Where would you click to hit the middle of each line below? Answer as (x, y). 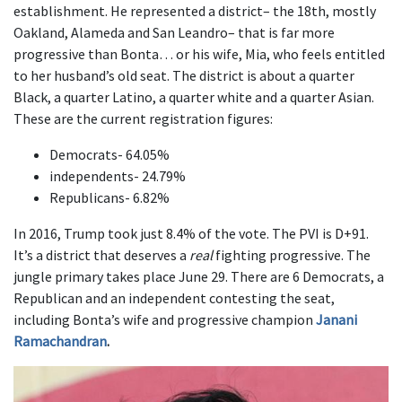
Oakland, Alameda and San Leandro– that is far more (174, 32)
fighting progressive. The (292, 255)
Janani (336, 319)
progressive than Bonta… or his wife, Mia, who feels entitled (199, 54)
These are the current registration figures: (143, 118)
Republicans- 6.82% (109, 197)
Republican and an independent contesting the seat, (174, 298)
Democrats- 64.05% (109, 154)
